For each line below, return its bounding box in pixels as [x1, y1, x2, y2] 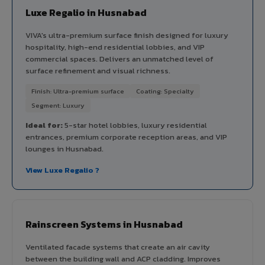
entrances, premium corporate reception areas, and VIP [25, 131, 227, 143]
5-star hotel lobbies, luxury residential [63, 119, 207, 131]
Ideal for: [25, 119, 63, 131]
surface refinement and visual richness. [25, 64, 170, 76]
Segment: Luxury [31, 100, 85, 110]
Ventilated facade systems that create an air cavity [25, 241, 210, 253]
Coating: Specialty [136, 86, 194, 96]
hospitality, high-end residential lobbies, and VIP [25, 41, 205, 53]
